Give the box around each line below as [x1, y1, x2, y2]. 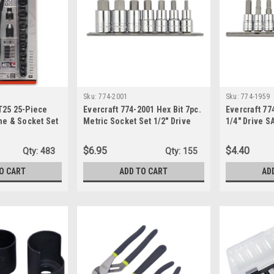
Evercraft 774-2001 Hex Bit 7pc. [83, 104, 201, 114]
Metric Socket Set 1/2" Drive [83, 116, 191, 126]
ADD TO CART [119, 166, 168, 176]
